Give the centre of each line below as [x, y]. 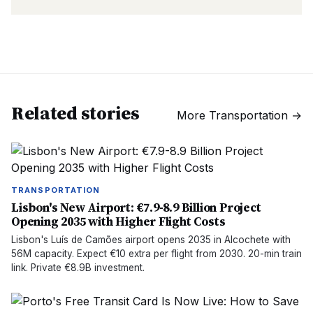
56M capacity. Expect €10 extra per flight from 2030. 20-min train [156, 254]
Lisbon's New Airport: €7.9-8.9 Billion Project [136, 208]
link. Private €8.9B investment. [78, 268]
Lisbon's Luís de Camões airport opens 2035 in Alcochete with [151, 240]
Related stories [75, 113]
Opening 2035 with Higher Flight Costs [118, 221]
